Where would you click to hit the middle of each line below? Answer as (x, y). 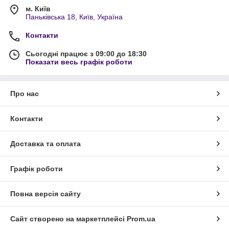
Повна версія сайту (45, 194)
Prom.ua (141, 219)
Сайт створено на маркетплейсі (68, 219)
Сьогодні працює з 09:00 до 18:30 (86, 54)
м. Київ (38, 9)
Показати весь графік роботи (79, 62)
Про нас (25, 94)
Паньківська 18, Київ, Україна (74, 17)
